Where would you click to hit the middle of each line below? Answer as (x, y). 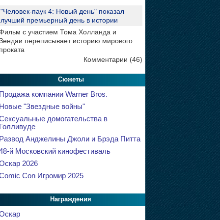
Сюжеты (71, 79)
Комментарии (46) (113, 59)
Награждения (71, 199)
